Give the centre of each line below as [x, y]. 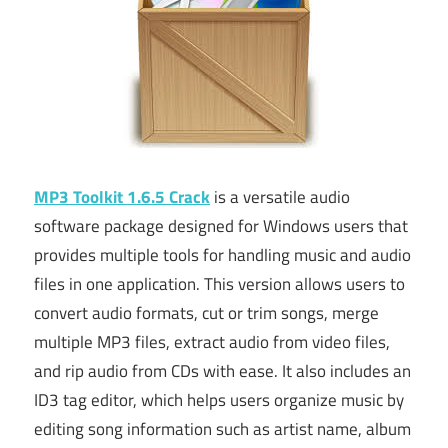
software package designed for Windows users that [221, 225]
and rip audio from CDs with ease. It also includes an [222, 370]
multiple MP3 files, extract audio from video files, [212, 341]
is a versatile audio [280, 196]
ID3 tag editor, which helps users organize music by [219, 399]
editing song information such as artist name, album [222, 428]
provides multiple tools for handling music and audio [222, 254]
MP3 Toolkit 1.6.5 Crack [122, 196]
